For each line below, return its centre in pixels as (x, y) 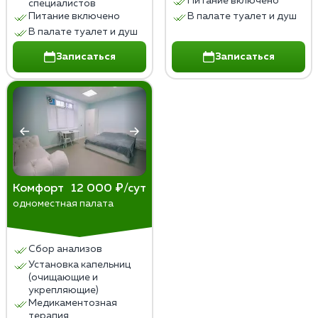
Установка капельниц (79, 265)
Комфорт (38, 189)
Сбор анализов (65, 250)
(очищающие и (63, 278)
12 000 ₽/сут (109, 189)
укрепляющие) (64, 291)
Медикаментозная (73, 303)
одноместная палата (63, 204)
